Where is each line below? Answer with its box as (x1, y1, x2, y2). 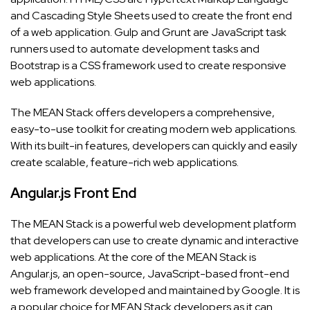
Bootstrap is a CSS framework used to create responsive (10, 58, 286, 73)
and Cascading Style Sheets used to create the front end (10, 8, 292, 24)
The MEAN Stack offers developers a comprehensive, (10, 105, 275, 120)
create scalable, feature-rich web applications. (10, 155, 239, 170)
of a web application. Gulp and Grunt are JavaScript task (10, 25, 286, 40)
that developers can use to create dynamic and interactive (10, 233, 299, 248)
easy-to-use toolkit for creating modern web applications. (10, 122, 297, 137)
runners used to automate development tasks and (10, 42, 259, 57)
